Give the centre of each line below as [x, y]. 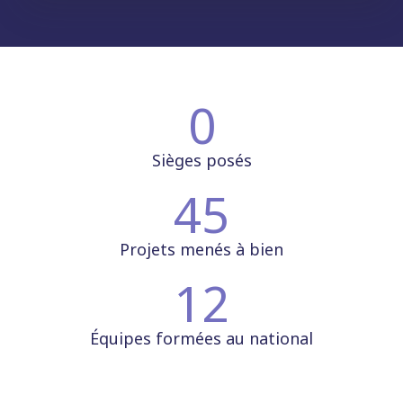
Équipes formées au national [201, 338]
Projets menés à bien [201, 249]
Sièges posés [201, 160]
